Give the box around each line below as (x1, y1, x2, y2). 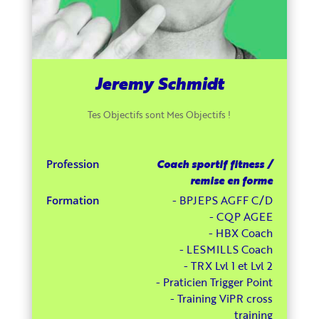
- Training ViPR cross (170, 290, 273, 306)
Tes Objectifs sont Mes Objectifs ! (88, 107, 231, 122)
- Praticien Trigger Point (156, 273, 273, 290)
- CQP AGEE (209, 208, 273, 224)
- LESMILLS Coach (179, 241, 273, 257)
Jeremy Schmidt (94, 70, 224, 95)
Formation (46, 192, 100, 207)
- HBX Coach (209, 224, 273, 241)
